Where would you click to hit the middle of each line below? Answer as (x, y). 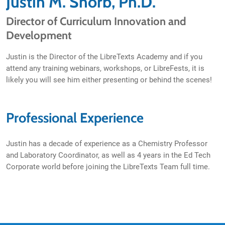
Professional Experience (75, 118)
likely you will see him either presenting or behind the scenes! (109, 80)
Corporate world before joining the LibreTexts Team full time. (109, 167)
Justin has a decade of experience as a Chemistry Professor (107, 144)
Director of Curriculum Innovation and (96, 21)
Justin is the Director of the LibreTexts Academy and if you (104, 57)
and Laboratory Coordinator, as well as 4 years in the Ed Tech (108, 155)
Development (39, 35)
